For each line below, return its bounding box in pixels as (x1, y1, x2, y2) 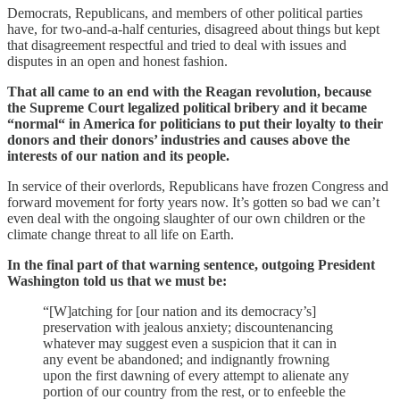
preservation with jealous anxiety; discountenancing (43, 319, 333, 335)
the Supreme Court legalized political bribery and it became (7, 99, 367, 115)
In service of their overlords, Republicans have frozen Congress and (7, 178, 388, 194)
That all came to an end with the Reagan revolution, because (7, 83, 371, 99)
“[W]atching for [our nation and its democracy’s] (43, 303, 316, 319)
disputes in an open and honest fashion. (7, 53, 228, 69)
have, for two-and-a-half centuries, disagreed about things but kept (7, 21, 379, 37)
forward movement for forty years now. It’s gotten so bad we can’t (7, 194, 379, 210)
